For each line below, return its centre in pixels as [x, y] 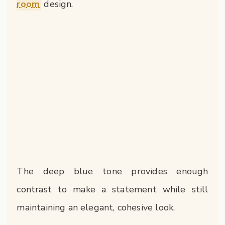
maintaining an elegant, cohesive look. [96, 207]
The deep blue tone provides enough [113, 171]
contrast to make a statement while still [113, 189]
